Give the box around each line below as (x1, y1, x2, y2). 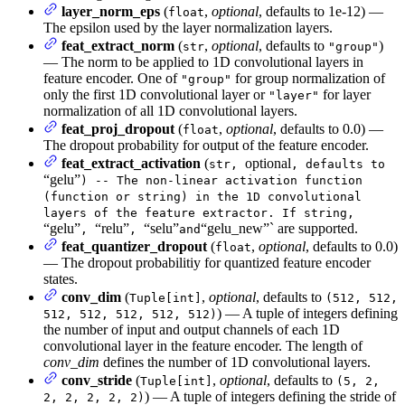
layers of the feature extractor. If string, (43, 205, 354, 220)
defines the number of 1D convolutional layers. (99, 353, 371, 370)
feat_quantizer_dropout (61, 238, 207, 254)
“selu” (144, 220, 179, 236)
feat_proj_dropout (61, 120, 174, 137)
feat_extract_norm (61, 37, 174, 53)
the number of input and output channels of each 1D (43, 321, 340, 337)
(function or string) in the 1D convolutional (43, 189, 362, 203)
